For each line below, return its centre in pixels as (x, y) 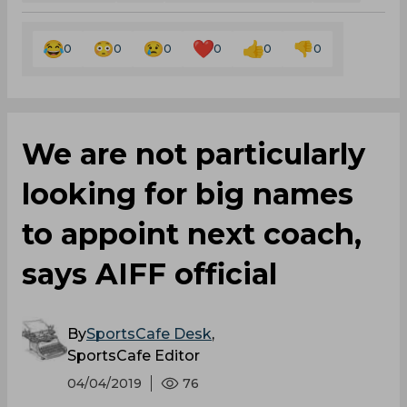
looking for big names (188, 194)
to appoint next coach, (192, 234)
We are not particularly (194, 154)
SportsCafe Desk (149, 334)
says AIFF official (149, 274)
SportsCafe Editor (134, 356)
